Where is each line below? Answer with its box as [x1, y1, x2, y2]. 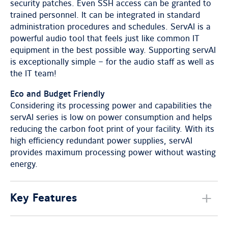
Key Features [10, 191, 77, 205]
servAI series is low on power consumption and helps [10, 112, 212, 123]
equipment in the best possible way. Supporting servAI [10, 45, 216, 55]
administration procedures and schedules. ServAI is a [10, 22, 211, 32]
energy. [10, 159, 38, 169]
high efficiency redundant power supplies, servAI [10, 136, 192, 146]
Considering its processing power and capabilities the [10, 101, 212, 111]
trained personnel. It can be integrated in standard [10, 10, 200, 20]
